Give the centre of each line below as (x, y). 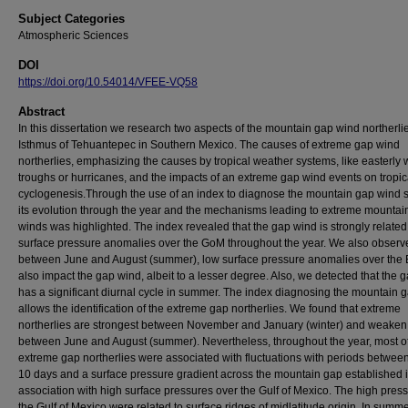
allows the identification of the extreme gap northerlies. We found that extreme (209, 309)
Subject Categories (71, 19)
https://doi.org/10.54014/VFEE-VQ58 (108, 82)
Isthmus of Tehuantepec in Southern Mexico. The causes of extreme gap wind (209, 145)
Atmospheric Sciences (73, 36)
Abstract (41, 112)
